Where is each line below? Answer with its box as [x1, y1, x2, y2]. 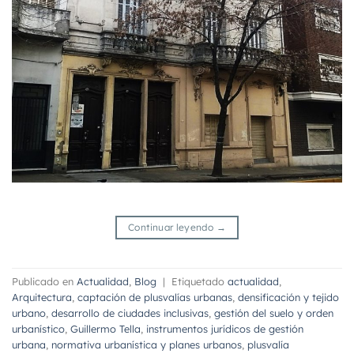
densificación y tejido [238, 291, 339, 304]
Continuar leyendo [128, 221, 217, 233]
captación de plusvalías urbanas [77, 291, 232, 304]
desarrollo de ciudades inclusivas [51, 307, 209, 320]
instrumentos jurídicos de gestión [146, 322, 303, 336]
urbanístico [12, 322, 65, 336]
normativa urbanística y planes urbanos [51, 338, 242, 352]
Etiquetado [171, 275, 228, 288]
